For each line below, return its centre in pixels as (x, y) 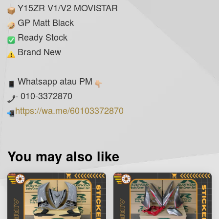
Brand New (41, 51)
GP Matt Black (44, 22)
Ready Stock (43, 36)
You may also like (63, 156)
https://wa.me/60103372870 (69, 110)
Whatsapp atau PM (55, 80)
